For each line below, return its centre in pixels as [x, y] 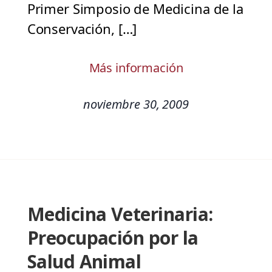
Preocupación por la [113, 238]
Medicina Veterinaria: [120, 214]
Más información [136, 68]
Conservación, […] [82, 29]
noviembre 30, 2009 [136, 104]
